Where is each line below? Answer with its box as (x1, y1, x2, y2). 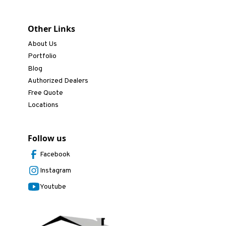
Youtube (40, 182, 67, 191)
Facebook (40, 150, 71, 159)
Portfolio (28, 52, 57, 61)
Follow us (28, 133, 67, 144)
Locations (28, 101, 59, 110)
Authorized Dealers (28, 76, 89, 85)
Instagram (40, 166, 72, 175)
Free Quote (28, 88, 64, 97)
